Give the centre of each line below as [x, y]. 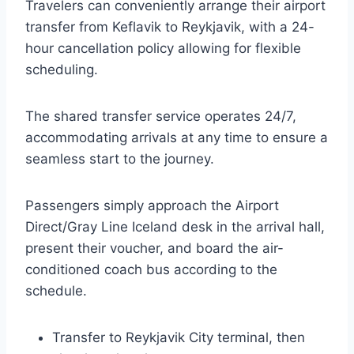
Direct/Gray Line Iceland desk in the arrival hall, [175, 227]
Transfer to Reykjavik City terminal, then [179, 337]
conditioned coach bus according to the [151, 269]
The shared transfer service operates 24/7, [161, 116]
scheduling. [62, 70]
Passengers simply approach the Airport [152, 205]
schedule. [56, 291]
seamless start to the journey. [120, 159]
